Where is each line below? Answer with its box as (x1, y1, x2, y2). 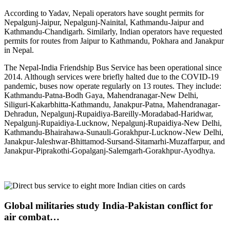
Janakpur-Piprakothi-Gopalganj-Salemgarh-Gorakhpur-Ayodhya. (4, 146, 215, 155)
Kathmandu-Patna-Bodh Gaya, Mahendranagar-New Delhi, (4, 90, 198, 100)
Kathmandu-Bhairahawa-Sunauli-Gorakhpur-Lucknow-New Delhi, (4, 127, 223, 137)
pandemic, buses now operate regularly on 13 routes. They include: (4, 81, 221, 90)
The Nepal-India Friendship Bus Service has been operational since (4, 63, 222, 72)
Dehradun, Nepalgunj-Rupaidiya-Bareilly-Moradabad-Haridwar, (4, 109, 213, 118)
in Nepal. (4, 45, 34, 54)
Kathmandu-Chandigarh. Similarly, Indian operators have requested (4, 27, 222, 36)
